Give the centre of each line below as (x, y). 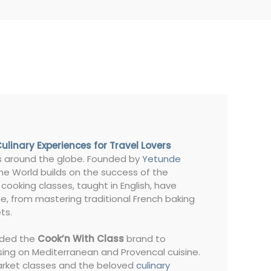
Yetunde (162, 159)
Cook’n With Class (81, 239)
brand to (145, 239)
